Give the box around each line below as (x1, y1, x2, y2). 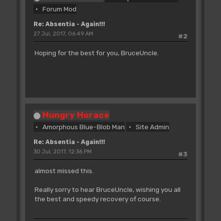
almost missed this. (34, 167, 94, 175)
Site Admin (135, 123, 169, 131)
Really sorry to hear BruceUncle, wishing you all (34, 185, 181, 194)
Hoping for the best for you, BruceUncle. (34, 49, 159, 57)
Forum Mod (42, 5, 77, 13)
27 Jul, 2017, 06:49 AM (33, 31, 93, 37)
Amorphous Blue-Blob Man (42, 123, 125, 131)
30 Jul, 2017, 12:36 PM (33, 148, 92, 155)
